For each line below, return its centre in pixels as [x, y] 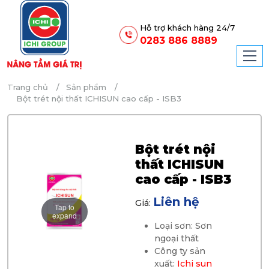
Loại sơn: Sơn [183, 226]
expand [64, 216]
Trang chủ [28, 87]
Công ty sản [180, 251]
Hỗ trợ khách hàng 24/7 [187, 27]
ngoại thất [176, 238]
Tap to [64, 207]
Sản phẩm [86, 87]
